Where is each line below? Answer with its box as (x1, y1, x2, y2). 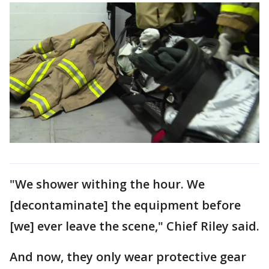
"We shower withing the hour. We (10, 175, 205, 192)
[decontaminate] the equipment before (10, 196, 241, 213)
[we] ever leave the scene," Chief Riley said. (10, 217, 259, 234)
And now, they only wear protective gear (10, 248, 246, 265)
